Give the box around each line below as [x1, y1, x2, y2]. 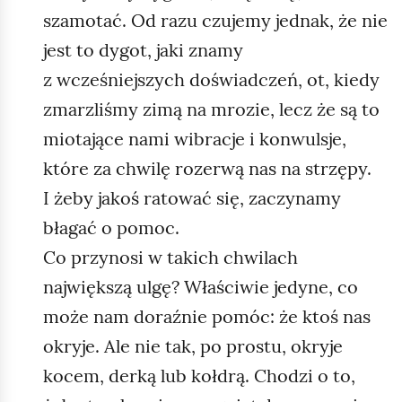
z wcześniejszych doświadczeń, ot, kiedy [43, 67, 380, 91]
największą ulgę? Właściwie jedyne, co [43, 275, 358, 298]
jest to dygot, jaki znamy [43, 38, 243, 61]
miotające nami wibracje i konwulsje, [43, 127, 346, 150]
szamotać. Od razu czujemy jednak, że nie [43, 8, 388, 31]
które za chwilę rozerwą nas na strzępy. [43, 156, 371, 179]
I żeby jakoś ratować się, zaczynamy [43, 186, 341, 209]
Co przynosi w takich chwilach [43, 245, 298, 268]
